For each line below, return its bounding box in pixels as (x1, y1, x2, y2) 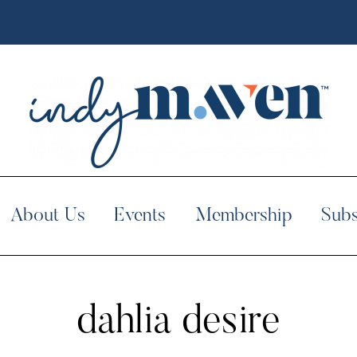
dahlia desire (76, 303, 281, 343)
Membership (194, 206, 292, 226)
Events (113, 206, 167, 226)
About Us (10, 206, 85, 226)
